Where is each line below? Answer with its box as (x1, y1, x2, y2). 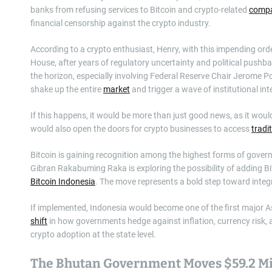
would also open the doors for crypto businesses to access (30, 123, 251, 134)
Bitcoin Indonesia (30, 176, 95, 186)
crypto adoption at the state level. (30, 229, 156, 239)
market (103, 84, 130, 94)
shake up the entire (30, 84, 103, 94)
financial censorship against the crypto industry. (30, 18, 211, 28)
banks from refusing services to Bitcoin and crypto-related (30, 4, 249, 15)
